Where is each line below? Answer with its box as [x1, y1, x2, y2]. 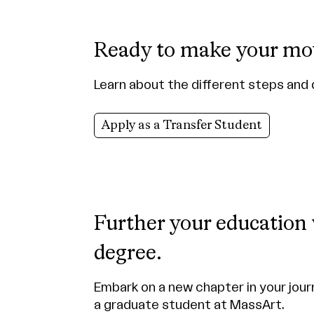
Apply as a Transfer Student [101, 119, 262, 132]
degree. [93, 243, 162, 265]
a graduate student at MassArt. [93, 299, 285, 312]
